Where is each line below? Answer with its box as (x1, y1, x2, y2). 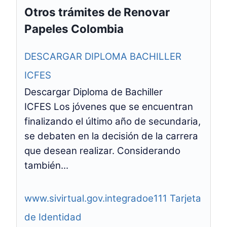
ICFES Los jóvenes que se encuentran (24, 101, 193, 112)
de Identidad (24, 211, 82, 223)
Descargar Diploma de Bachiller (24, 86, 163, 98)
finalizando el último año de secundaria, (24, 116, 201, 127)
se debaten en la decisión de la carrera (24, 130, 198, 142)
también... (24, 160, 68, 171)
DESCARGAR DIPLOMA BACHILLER (24, 51, 181, 62)
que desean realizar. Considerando (24, 145, 180, 157)
